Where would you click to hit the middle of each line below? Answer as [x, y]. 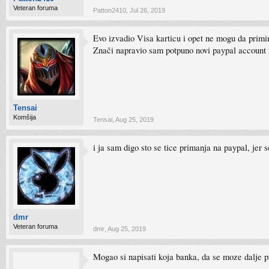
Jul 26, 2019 [147, 10]
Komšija [25, 117]
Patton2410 [110, 10]
